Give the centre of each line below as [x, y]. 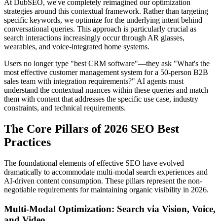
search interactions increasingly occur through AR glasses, [94, 38]
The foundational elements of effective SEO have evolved [94, 163]
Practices [27, 142]
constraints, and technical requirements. [65, 108]
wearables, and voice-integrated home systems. [77, 47]
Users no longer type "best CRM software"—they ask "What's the [107, 64]
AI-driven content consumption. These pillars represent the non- [103, 181]
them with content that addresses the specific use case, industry [101, 99]
